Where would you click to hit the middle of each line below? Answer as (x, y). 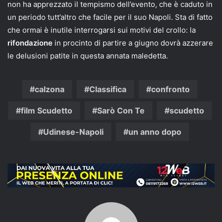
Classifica (108, 89)
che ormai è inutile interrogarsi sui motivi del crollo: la (102, 30)
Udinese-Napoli (73, 132)
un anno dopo (155, 132)
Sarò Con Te (121, 110)
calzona (50, 89)
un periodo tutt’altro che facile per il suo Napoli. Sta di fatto (110, 17)
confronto (170, 89)
